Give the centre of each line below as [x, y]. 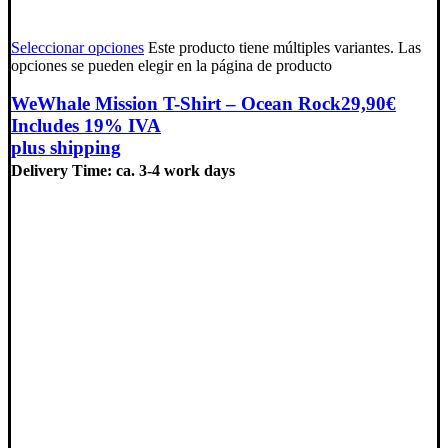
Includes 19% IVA [86, 126]
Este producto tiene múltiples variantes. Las [284, 47]
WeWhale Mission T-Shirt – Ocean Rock [176, 104]
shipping [85, 148]
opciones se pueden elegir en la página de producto [171, 65]
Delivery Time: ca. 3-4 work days [123, 171]
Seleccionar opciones [77, 47]
